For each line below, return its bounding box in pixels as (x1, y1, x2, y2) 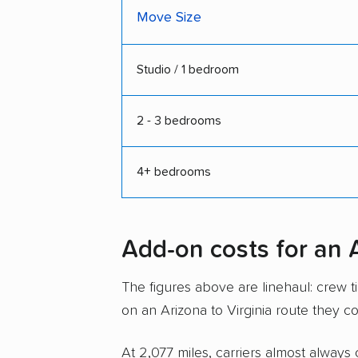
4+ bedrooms (137, 165, 211, 178)
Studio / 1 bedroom (137, 62, 239, 76)
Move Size (137, 10, 201, 25)
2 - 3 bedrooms (137, 113, 221, 127)
